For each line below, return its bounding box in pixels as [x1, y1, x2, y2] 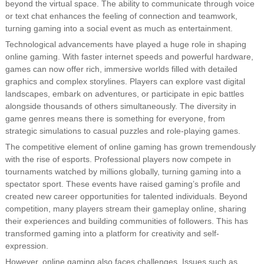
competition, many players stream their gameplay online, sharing [5, 203, 246, 214]
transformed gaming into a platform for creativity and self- [5, 228, 219, 239]
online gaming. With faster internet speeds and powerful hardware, [5, 51, 253, 62]
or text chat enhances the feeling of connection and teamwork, [5, 11, 237, 21]
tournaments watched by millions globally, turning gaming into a [5, 166, 241, 177]
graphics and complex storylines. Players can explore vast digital [5, 76, 245, 87]
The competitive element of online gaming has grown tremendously [5, 141, 256, 152]
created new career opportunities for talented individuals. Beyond [5, 191, 247, 202]
